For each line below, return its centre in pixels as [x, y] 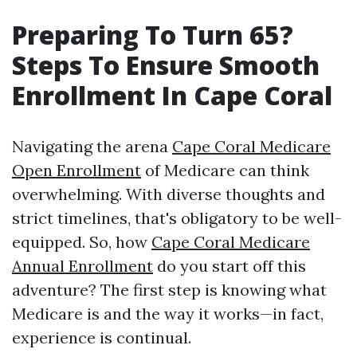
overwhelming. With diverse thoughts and [169, 194]
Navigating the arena [92, 146]
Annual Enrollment [82, 266]
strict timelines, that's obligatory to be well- [177, 218]
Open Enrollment [76, 170]
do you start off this [229, 266]
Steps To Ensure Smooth [166, 65]
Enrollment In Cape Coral [172, 95]
